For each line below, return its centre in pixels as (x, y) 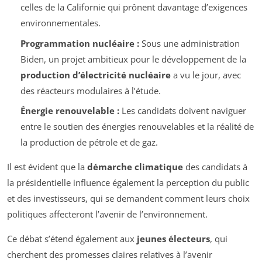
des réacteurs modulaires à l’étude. (90, 90)
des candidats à (215, 167)
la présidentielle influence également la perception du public (128, 183)
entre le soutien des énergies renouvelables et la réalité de (137, 127)
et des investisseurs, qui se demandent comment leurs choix (128, 199)
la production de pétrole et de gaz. (89, 142)
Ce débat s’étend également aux (72, 239)
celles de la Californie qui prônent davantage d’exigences (134, 7)
